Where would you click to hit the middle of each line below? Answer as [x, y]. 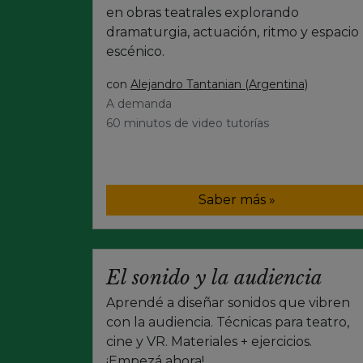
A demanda [139, 103]
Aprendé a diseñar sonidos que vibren [228, 302]
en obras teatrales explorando [203, 12]
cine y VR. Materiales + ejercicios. [209, 341]
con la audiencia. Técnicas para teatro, [228, 322]
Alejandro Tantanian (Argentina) [219, 84]
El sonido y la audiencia [214, 277]
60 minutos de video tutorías [188, 123]
